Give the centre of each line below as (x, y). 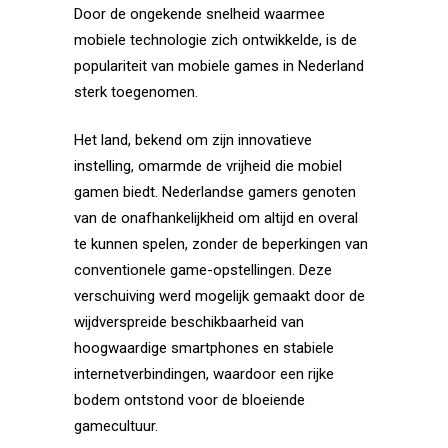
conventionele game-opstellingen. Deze (203, 270)
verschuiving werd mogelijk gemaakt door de (219, 296)
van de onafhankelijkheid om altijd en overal (216, 218)
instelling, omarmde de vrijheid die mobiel (208, 166)
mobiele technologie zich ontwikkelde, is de (215, 40)
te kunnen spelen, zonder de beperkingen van (221, 244)
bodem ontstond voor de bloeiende (189, 400)
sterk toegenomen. (136, 92)
